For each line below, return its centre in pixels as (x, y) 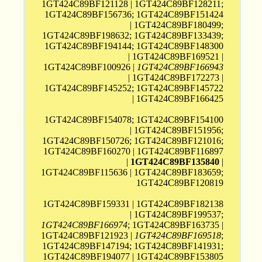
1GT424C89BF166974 (85, 225)
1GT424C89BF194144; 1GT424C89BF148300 (134, 46)
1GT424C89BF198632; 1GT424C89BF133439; (133, 36)
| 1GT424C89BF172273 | (176, 78)
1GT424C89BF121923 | (88, 236)
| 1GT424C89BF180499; (177, 25)
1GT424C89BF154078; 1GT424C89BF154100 (134, 120)
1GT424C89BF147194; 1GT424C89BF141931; (133, 246)
